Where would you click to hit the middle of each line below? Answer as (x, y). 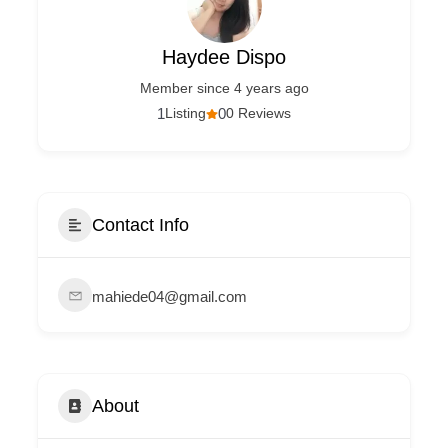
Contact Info (141, 224)
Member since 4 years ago (224, 88)
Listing (185, 113)
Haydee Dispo (224, 57)
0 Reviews (258, 113)
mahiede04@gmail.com (170, 296)
